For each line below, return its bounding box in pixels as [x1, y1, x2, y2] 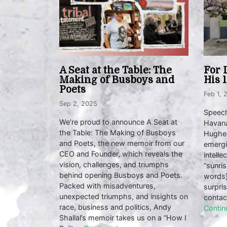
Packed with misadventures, [59, 181, 156, 191]
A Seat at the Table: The [59, 65, 172, 77]
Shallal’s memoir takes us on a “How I [59, 213, 186, 222]
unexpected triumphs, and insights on [59, 192, 188, 201]
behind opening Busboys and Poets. [59, 171, 182, 180]
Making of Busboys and [59, 74, 174, 86]
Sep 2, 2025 [59, 100, 97, 108]
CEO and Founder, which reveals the [59, 149, 182, 159]
